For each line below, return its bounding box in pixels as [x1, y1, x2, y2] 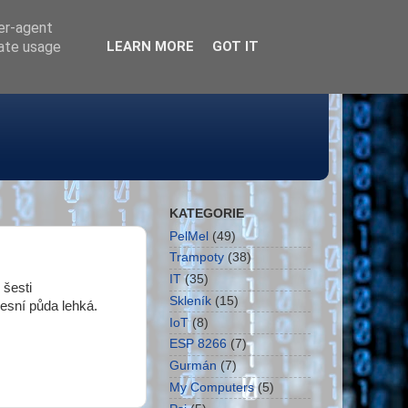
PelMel [169, 229, 209, 243]
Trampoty [169, 250, 224, 265]
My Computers [169, 380, 254, 394]
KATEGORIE [169, 206, 244, 220]
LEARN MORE [106, 38, 194, 55]
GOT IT [211, 38, 259, 55]
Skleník [169, 293, 211, 308]
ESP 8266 [169, 337, 227, 352]
